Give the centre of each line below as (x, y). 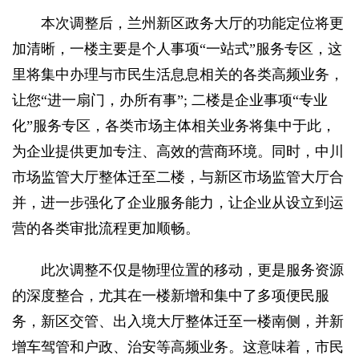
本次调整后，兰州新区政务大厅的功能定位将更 (178, 24)
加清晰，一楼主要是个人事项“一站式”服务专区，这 (177, 49)
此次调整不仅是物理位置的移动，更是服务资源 (178, 270)
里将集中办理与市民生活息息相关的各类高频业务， (178, 75)
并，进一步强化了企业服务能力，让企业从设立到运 (178, 203)
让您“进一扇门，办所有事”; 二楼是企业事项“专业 (170, 101)
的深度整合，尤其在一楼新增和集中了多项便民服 (171, 296)
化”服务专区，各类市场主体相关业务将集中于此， (174, 126)
